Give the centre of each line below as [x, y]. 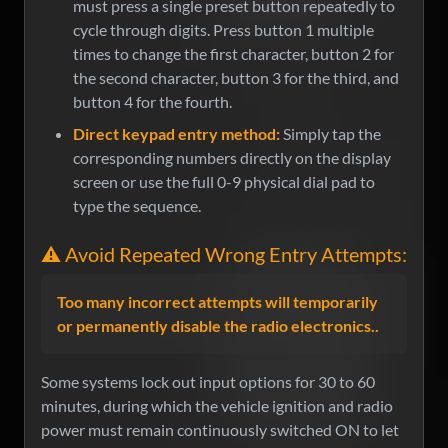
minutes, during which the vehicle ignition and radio [217, 406]
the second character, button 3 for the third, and [236, 78]
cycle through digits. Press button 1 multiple [223, 30]
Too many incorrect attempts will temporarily [217, 302]
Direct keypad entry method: [176, 134]
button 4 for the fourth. [152, 102]
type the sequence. [137, 206]
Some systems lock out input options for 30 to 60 [208, 382]
